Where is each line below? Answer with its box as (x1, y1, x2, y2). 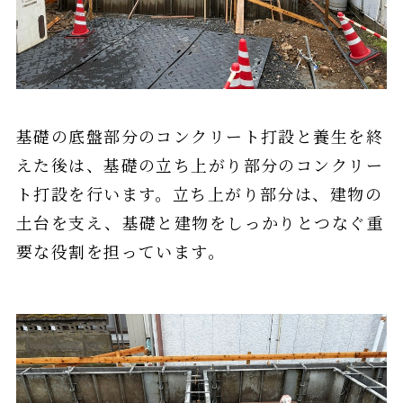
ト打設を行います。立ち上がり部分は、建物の (15, 181, 383, 205)
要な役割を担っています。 (15, 238, 226, 263)
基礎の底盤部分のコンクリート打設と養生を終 (15, 123, 384, 148)
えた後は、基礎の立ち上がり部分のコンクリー (15, 152, 384, 176)
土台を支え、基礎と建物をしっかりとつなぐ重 (15, 210, 385, 234)
